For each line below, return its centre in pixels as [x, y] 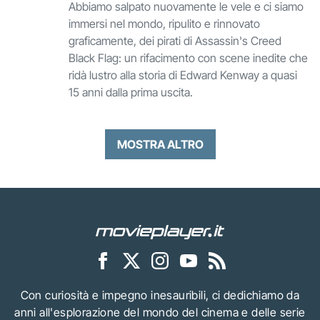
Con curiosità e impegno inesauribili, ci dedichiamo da [160, 295]
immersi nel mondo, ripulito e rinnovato [164, 24]
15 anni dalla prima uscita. [131, 92]
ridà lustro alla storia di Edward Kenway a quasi [183, 75]
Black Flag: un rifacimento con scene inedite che [188, 58]
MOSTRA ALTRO [160, 144]
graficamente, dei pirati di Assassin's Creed [175, 41]
